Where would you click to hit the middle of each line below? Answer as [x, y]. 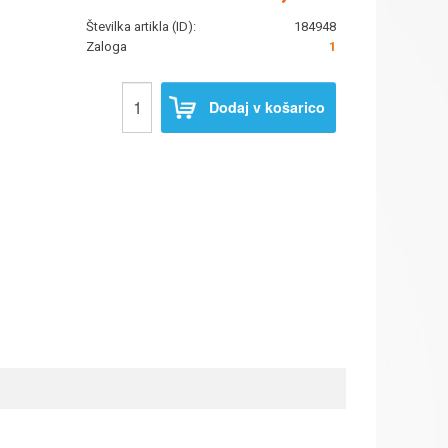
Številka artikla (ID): [141, 26]
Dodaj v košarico [266, 106]
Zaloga [106, 46]
